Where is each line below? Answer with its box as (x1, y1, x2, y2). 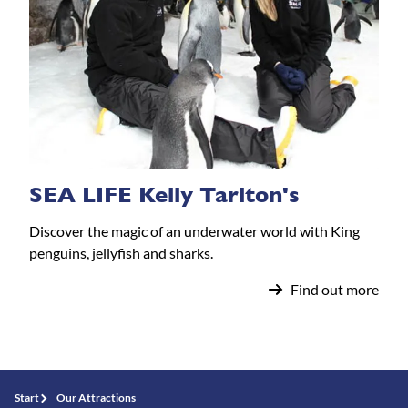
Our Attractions (56, 391, 136, 405)
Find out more (291, 280, 379, 299)
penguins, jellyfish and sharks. (29, 244, 213, 262)
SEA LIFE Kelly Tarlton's (29, 182, 300, 209)
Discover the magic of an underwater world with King (29, 222, 360, 240)
